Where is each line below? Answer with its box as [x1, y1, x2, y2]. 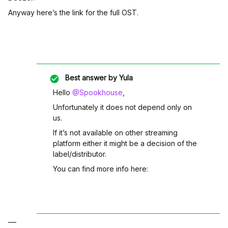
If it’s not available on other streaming [53, 128, 178, 137]
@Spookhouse [72, 88, 123, 97]
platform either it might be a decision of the [53, 139, 197, 148]
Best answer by [65, 73, 117, 82]
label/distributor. [53, 150, 108, 158]
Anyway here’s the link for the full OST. [8, 8, 138, 17]
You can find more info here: [53, 164, 150, 173]
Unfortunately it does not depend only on [53, 103, 192, 111]
